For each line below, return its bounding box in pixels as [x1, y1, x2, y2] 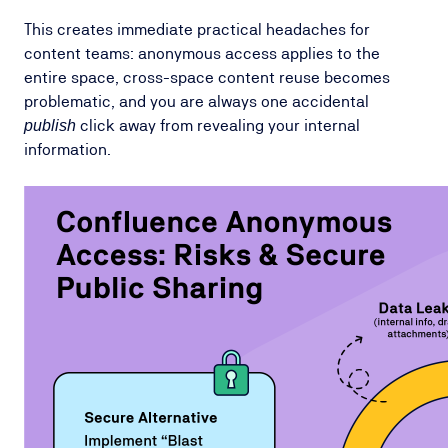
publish [24, 117, 76, 134]
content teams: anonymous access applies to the [24, 44, 380, 63]
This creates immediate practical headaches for [24, 20, 370, 39]
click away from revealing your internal [76, 116, 360, 135]
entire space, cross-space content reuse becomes [24, 68, 390, 87]
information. [24, 140, 111, 159]
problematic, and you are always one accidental [24, 92, 369, 111]
